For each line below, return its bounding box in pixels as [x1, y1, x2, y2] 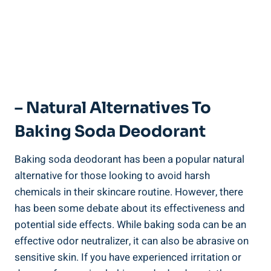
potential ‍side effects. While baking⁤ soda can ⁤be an [15, 217, 246, 232]
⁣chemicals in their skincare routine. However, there [15, 184, 243, 200]
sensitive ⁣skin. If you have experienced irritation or [15, 249, 241, 265]
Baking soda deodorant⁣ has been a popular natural [15, 151, 244, 167]
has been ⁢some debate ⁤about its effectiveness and [15, 200, 245, 216]
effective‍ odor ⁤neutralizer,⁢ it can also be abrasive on [15, 233, 249, 249]
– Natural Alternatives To [15, 97, 211, 118]
